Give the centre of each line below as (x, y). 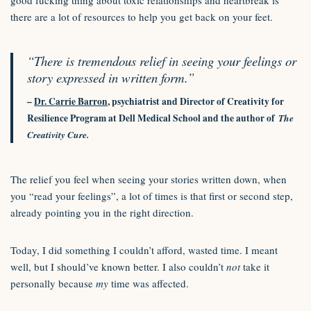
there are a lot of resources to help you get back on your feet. (143, 17)
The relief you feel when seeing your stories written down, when (149, 179)
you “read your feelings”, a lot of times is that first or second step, (152, 196)
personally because (53, 283)
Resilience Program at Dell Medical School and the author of (153, 118)
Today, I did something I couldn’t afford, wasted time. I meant (144, 250)
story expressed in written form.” (111, 77)
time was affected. (150, 283)
